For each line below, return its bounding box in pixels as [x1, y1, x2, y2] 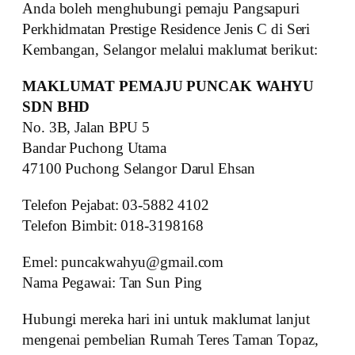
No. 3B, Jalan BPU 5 [22, 119, 151, 136]
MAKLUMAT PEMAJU [22, 78, 183, 95]
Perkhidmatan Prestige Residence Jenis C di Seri [22, 21, 311, 38]
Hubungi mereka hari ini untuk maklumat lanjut [22, 311, 310, 328]
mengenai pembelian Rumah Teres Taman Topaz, [22, 331, 319, 349]
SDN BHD [22, 98, 90, 116]
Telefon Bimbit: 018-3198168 [22, 217, 204, 235]
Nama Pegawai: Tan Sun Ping [22, 274, 203, 292]
